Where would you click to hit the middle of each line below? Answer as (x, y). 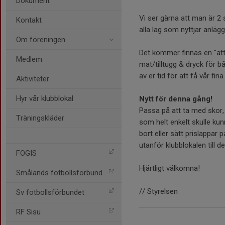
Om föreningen (41, 40)
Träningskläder (40, 118)
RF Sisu (28, 212)
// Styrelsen (158, 191)
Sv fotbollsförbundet (50, 192)
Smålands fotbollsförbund (59, 173)
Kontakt (29, 20)
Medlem (29, 59)
